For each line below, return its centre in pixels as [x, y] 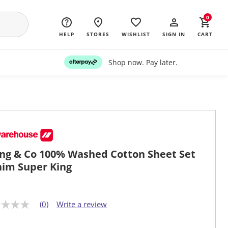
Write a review [82, 204]
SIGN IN [174, 34]
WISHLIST [136, 34]
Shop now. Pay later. [143, 62]
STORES [98, 34]
